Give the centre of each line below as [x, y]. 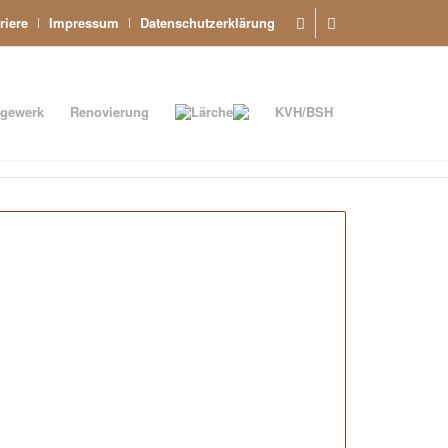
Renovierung [109, 111]
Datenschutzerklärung [207, 22]
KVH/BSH [304, 111]
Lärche [212, 111]
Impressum [84, 22]
